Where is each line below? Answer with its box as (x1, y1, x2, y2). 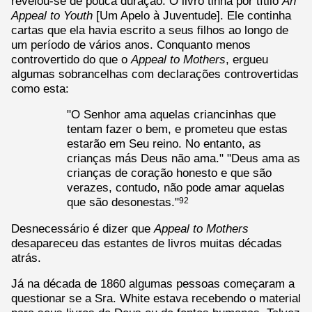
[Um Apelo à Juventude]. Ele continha (93, 8, 291, 22)
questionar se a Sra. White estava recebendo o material (11, 292, 301, 305)
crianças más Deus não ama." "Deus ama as (67, 152, 300, 165)
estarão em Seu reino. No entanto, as (67, 137, 261, 150)
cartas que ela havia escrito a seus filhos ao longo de (11, 23, 288, 36)
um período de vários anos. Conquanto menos (11, 38, 251, 51)
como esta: (11, 81, 69, 95)
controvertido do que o (11, 52, 131, 65)
